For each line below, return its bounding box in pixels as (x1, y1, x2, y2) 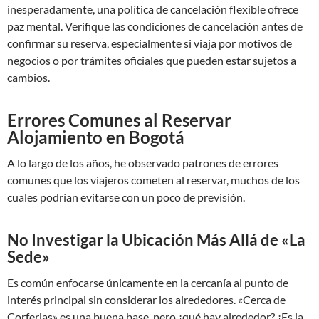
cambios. (7, 70, 50, 84)
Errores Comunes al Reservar (7, 110, 231, 130)
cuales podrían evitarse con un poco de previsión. (7, 190, 245, 204)
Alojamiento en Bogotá (7, 127, 184, 147)
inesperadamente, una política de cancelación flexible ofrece (7, 2, 298, 16)
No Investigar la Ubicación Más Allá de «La (7, 230, 305, 249)
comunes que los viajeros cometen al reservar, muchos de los (7, 173, 300, 187)
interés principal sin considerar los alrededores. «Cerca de (7, 293, 286, 306)
